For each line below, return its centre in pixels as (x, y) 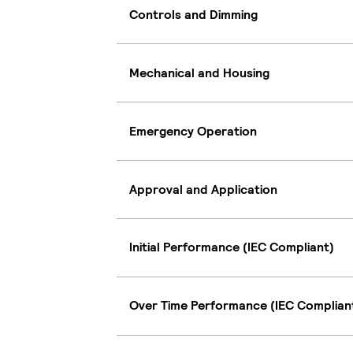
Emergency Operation (193, 131)
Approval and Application (203, 189)
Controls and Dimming (193, 14)
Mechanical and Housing (199, 72)
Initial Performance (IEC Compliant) (232, 247)
